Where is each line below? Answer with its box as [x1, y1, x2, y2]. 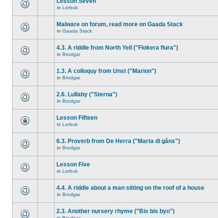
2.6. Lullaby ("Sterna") [56, 91, 117, 98]
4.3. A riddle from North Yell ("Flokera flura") [56, 44, 178, 51]
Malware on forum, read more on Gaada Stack [56, 21, 183, 28]
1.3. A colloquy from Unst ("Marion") [56, 68, 156, 74]
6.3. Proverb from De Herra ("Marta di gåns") [56, 138, 180, 145]
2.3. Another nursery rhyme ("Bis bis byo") [56, 208, 175, 215]
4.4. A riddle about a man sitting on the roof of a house [56, 184, 204, 191]
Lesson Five [56, 161, 90, 168]
